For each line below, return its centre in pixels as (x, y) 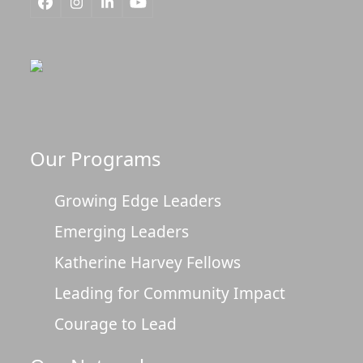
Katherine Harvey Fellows (148, 262)
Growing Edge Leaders (138, 200)
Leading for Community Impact (170, 293)
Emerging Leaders (122, 231)
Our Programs (96, 158)
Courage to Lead (116, 323)
